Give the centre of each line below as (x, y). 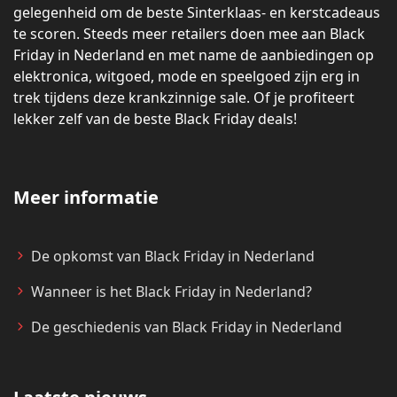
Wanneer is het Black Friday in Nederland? (171, 292)
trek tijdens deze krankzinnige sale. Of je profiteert (184, 98)
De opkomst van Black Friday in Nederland (173, 257)
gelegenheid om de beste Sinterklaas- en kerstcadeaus (197, 13)
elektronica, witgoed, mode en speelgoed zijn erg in (187, 77)
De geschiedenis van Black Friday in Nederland (187, 327)
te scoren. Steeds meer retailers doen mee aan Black (189, 34)
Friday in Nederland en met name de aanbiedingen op (194, 55)
